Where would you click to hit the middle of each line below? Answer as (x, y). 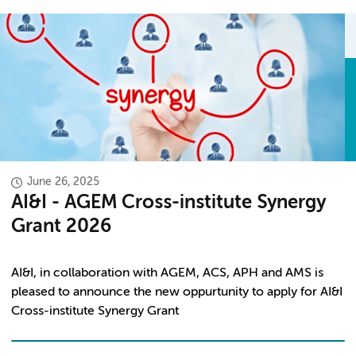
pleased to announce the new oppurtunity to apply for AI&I (177, 292)
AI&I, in (32, 273)
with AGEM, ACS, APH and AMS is (226, 273)
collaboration (91, 273)
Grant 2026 (61, 226)
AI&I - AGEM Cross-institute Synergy (168, 203)
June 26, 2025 (63, 182)
